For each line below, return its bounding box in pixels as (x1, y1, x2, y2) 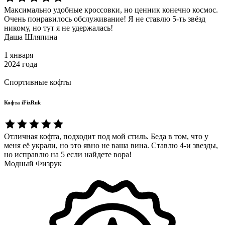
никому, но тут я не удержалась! (4, 23, 113, 32)
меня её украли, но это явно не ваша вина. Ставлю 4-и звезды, (4, 141, 218, 150)
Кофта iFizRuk (4, 99, 41, 105)
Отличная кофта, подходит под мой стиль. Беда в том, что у (4, 132, 208, 141)
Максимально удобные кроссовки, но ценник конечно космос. (4, 5, 218, 14)
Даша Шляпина (4, 32, 57, 41)
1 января (4, 50, 33, 59)
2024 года (4, 59, 37, 68)
